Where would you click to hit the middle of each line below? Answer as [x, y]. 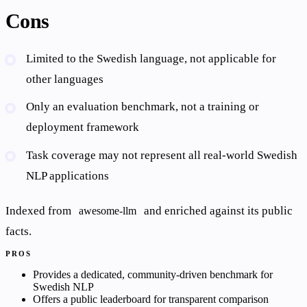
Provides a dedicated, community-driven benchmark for [153, 275]
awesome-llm [107, 211]
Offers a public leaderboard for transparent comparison [151, 299]
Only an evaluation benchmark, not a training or [143, 107]
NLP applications [68, 175]
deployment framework [83, 127]
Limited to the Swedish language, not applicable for [151, 58]
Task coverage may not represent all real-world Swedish [162, 155]
